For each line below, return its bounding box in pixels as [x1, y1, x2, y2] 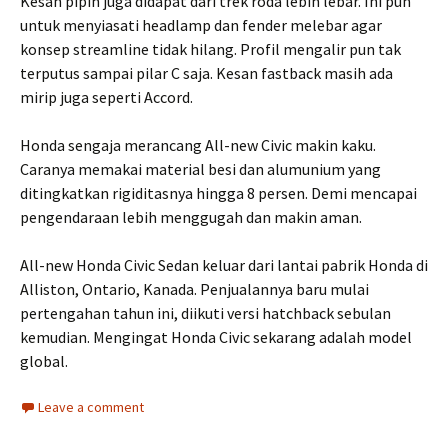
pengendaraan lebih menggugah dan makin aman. [20, 207, 362, 228]
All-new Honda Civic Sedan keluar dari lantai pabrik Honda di [20, 255, 428, 276]
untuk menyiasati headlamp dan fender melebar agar [20, 15, 382, 36]
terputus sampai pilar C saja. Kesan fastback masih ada [20, 63, 393, 84]
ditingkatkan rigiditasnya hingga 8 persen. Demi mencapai [20, 183, 417, 204]
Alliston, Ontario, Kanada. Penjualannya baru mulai [20, 279, 369, 300]
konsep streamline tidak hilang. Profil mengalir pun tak [20, 39, 401, 60]
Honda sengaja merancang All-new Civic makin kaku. [20, 135, 376, 156]
